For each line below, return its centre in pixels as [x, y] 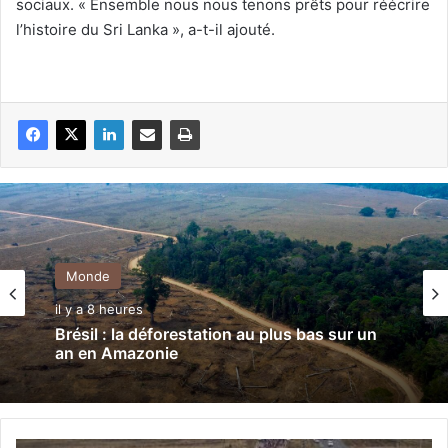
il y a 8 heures [99, 308]
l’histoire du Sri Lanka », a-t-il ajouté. [145, 29]
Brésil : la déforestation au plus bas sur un [216, 333]
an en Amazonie [116, 352]
